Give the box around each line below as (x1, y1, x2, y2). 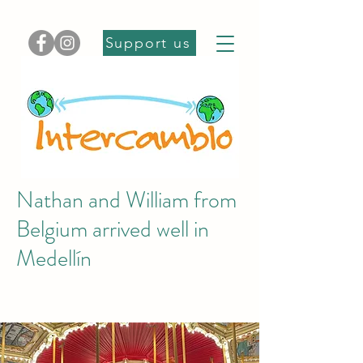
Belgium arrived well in (16, 213, 209, 246)
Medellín (16, 242, 92, 275)
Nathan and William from (16, 184, 237, 216)
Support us (105, 34, 191, 52)
